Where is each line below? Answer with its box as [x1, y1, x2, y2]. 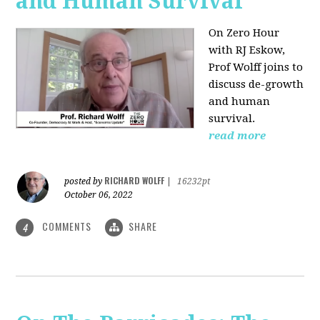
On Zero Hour [209, 26, 280, 39]
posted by [64, 176, 105, 186]
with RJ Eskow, [209, 43, 286, 56]
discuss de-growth [209, 77, 304, 91]
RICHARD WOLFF [104, 174, 165, 186]
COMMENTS [39, 218, 95, 234]
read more [209, 129, 266, 142]
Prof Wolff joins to [209, 60, 304, 74]
